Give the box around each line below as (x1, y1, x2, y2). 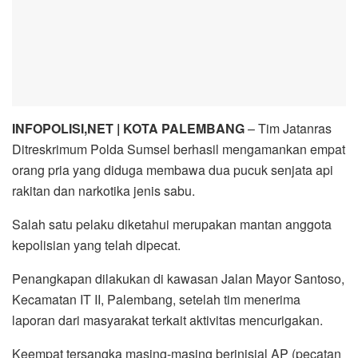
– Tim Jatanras (245, 118, 332, 137)
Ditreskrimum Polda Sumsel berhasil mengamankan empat (12, 139, 345, 158)
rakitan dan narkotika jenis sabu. (12, 181, 195, 200)
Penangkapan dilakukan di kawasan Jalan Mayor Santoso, (12, 268, 344, 288)
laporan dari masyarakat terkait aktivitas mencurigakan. (12, 310, 323, 329)
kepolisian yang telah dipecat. (12, 235, 181, 254)
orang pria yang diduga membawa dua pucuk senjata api (12, 160, 333, 179)
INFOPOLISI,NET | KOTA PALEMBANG (12, 118, 245, 137)
